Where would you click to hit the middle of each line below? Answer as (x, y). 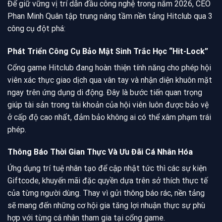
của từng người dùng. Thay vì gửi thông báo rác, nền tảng (106, 193)
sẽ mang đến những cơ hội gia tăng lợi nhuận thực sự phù (106, 206)
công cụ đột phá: (36, 28)
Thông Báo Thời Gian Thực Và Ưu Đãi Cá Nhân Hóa (100, 152)
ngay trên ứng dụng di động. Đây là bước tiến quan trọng (105, 92)
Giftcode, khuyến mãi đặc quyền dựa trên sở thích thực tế (108, 181)
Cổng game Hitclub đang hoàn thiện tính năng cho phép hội (109, 67)
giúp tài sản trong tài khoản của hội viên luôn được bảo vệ (108, 105)
